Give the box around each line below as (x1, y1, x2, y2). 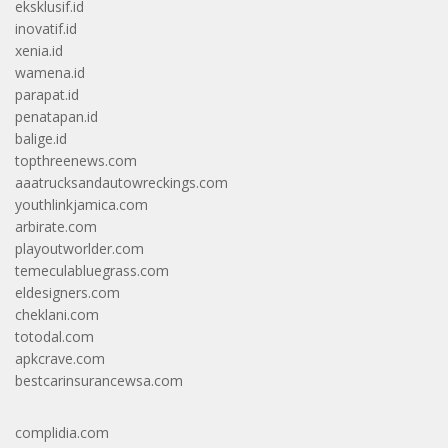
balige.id (15, 128, 67, 148)
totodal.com (15, 326, 94, 346)
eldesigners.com (15, 282, 120, 302)
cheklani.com (15, 304, 99, 324)
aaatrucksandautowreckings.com (15, 172, 228, 192)
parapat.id (15, 84, 79, 104)
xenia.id (15, 40, 63, 60)
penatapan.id (15, 106, 98, 126)
